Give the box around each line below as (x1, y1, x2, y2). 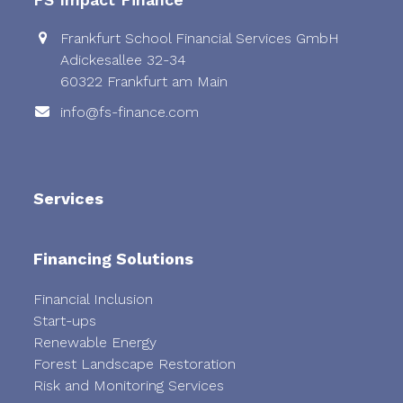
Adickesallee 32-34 (60, 51, 187, 69)
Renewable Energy (33, 334, 157, 352)
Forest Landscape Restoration (33, 355, 237, 373)
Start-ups (33, 312, 97, 330)
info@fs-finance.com (60, 103, 200, 121)
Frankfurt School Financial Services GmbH (60, 30, 340, 48)
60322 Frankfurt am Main (60, 73, 228, 91)
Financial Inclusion (33, 291, 154, 309)
